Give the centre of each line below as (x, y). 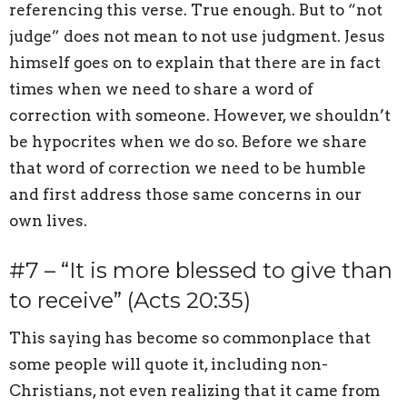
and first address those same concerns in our (185, 194)
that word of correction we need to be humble (188, 168)
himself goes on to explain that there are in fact (195, 62)
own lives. (48, 220)
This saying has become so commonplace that (190, 338)
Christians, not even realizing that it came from (194, 391)
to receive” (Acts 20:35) (130, 300)
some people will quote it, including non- (169, 365)
